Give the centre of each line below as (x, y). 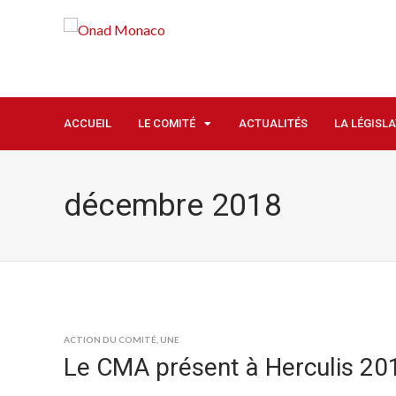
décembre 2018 (173, 206)
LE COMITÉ (167, 124)
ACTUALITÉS (273, 124)
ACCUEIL (88, 124)
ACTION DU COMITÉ (110, 340)
